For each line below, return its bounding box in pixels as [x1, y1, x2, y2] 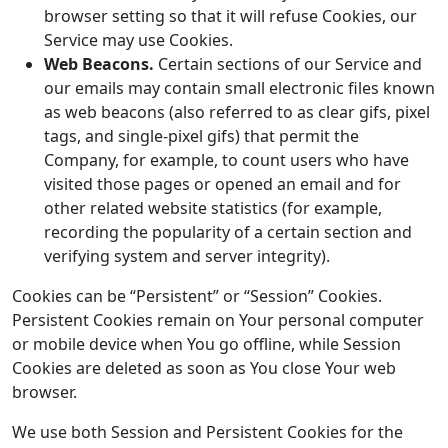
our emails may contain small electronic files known [44, 77, 435, 99]
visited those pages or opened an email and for [44, 173, 401, 195]
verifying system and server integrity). [44, 245, 330, 267]
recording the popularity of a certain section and [44, 221, 412, 243]
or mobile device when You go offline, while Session [12, 333, 401, 355]
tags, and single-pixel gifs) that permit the [44, 125, 359, 147]
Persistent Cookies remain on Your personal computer [12, 309, 424, 331]
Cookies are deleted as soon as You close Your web [12, 357, 396, 379]
